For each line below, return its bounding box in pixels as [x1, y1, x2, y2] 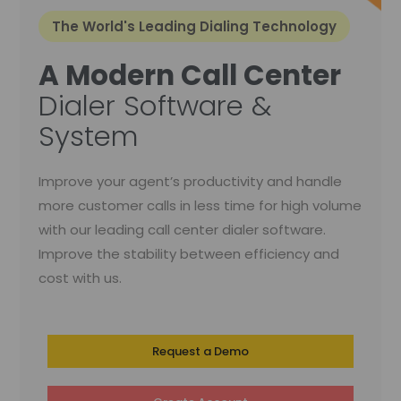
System [38, 116, 139, 157]
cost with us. [38, 269, 122, 288]
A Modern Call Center [38, 55, 341, 96]
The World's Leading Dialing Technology [51, 17, 337, 37]
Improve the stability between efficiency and [38, 244, 339, 264]
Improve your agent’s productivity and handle [38, 172, 342, 192]
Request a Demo [152, 343, 249, 361]
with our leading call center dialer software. [38, 220, 326, 240]
